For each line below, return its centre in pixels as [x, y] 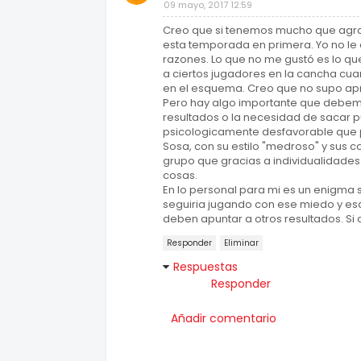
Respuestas [205, 267]
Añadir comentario [224, 318]
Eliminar [241, 243]
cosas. [180, 175]
